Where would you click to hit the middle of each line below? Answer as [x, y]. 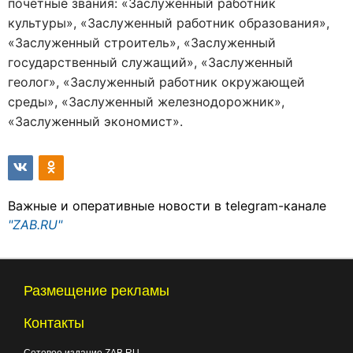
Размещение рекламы [97, 291]
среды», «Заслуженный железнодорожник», [146, 102]
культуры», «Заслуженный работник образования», [169, 23]
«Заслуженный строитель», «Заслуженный [142, 43]
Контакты [54, 323]
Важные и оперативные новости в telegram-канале [167, 206]
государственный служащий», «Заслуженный [150, 62]
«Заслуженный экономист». [95, 121]
